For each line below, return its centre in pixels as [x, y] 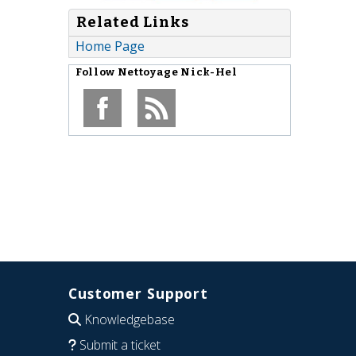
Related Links [133, 23]
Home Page [110, 46]
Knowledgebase [130, 319]
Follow [97, 73]
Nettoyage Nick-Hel [177, 73]
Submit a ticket [120, 344]
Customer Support [139, 293]
